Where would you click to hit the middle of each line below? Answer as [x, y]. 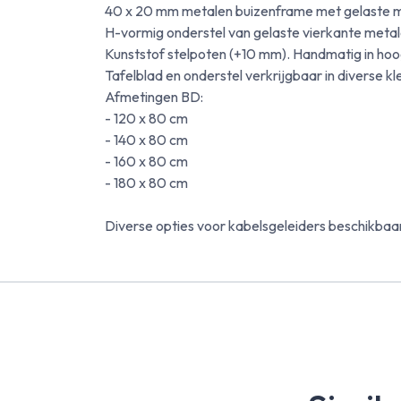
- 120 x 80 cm [146, 118]
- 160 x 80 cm [146, 161]
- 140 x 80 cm [146, 139]
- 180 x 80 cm [146, 182]
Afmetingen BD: [154, 96]
